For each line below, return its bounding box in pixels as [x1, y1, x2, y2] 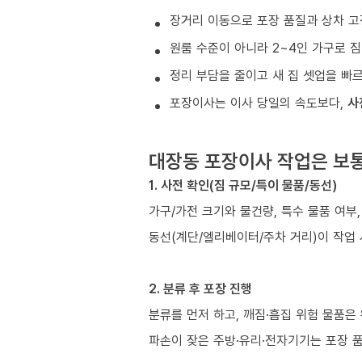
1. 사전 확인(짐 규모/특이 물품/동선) [149, 175, 337, 194]
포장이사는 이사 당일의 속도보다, [170, 93, 347, 112]
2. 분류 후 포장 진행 [149, 279, 252, 297]
